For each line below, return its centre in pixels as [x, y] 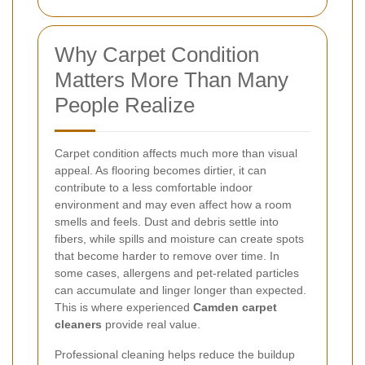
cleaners [78, 324]
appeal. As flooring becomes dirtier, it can [161, 170]
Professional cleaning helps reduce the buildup [175, 354]
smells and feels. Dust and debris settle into [167, 221]
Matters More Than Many [172, 79]
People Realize [125, 105]
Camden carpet [235, 307]
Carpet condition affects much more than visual [176, 153]
